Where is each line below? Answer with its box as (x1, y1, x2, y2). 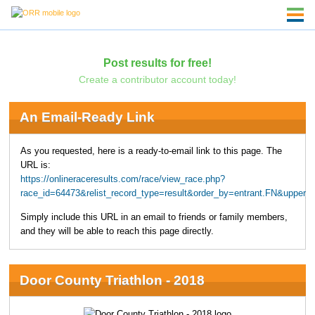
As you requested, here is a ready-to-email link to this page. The (20, 146, 282, 156)
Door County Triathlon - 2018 (19, 272, 205, 288)
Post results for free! (103, 56, 212, 69)
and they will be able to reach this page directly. (20, 226, 214, 237)
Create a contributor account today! (78, 73, 236, 85)
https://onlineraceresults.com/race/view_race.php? (20, 174, 225, 184)
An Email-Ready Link (19, 110, 155, 125)
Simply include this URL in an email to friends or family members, (20, 212, 288, 223)
